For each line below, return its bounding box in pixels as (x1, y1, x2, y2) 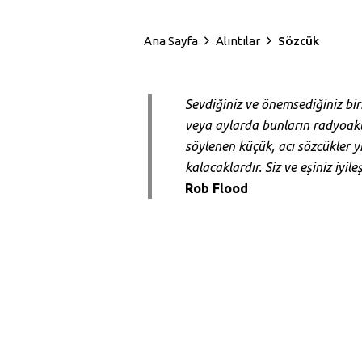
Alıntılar (216, 33, 260, 48)
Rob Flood (184, 181, 248, 196)
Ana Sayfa (144, 33, 198, 48)
